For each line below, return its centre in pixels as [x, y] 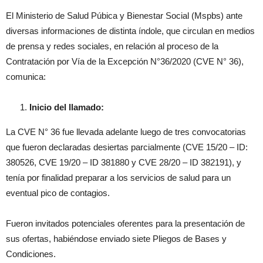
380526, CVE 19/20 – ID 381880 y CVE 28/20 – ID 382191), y [124, 162]
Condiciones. [31, 254]
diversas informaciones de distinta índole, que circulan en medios [130, 31]
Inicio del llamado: [67, 107]
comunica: [26, 77]
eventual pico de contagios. [58, 193]
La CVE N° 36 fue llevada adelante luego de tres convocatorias [126, 132]
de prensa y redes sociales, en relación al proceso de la [112, 46]
